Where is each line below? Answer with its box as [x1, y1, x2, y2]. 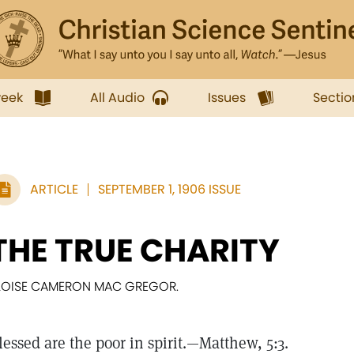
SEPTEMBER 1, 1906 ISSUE [98, 180, 241, 198]
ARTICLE [30, 180, 78, 198]
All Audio [90, 88, 145, 107]
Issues [208, 88, 246, 107]
